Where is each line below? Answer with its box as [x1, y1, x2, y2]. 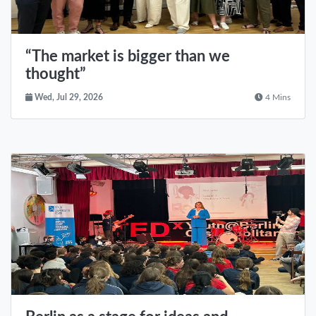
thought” [25, 67, 86, 83]
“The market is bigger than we [25, 49, 230, 65]
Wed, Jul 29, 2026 [32, 94, 103, 102]
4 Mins [263, 94, 291, 102]
